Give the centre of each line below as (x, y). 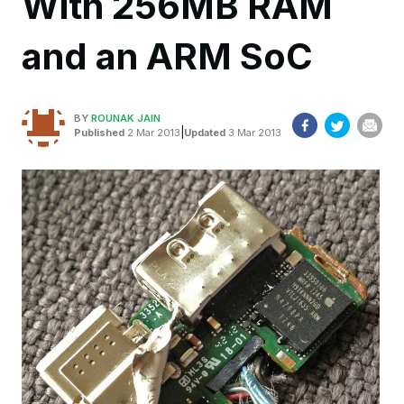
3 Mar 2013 (253, 132)
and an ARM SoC (167, 56)
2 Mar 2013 (152, 132)
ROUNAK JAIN (126, 118)
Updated (205, 132)
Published (99, 132)
